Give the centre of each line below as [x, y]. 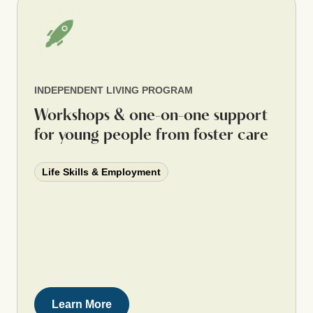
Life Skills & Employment [101, 172]
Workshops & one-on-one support [151, 116]
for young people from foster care [151, 135]
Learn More [82, 304]
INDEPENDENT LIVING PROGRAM [114, 90]
